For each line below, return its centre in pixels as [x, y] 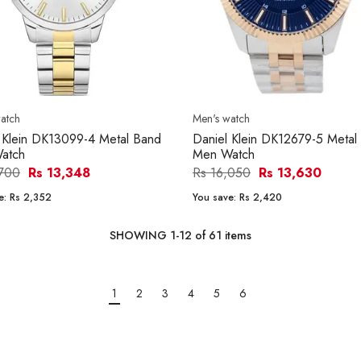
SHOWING [140, 236]
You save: [216, 198]
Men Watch [224, 155]
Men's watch [221, 119]
